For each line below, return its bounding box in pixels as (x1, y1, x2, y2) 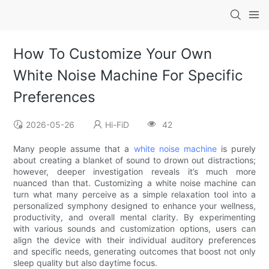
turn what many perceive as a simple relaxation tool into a (13, 189, 256, 200)
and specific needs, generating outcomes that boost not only (13, 246, 256, 257)
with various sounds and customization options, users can (13, 223, 256, 234)
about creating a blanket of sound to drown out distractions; (13, 155, 256, 166)
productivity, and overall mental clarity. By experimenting (13, 212, 256, 223)
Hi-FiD (105, 119, 130, 130)
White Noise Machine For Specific (13, 67, 243, 85)
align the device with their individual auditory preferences (13, 235, 256, 246)
